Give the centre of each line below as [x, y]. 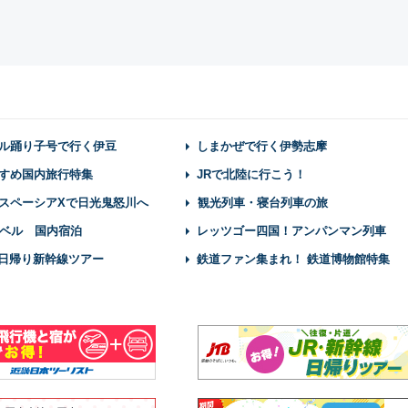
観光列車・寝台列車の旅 [263, 203]
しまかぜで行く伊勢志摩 [262, 146]
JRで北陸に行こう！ [251, 174]
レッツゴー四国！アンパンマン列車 [291, 231]
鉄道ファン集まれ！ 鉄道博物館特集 [293, 259]
